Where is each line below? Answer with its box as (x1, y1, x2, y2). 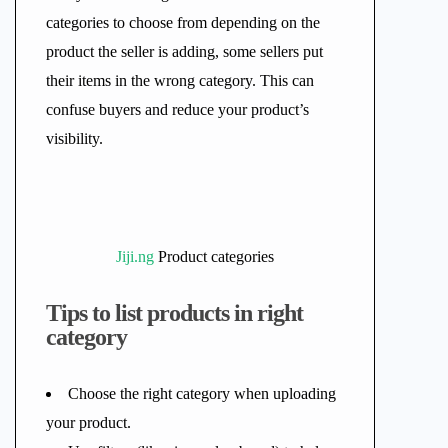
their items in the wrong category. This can (46, 72, 314, 89)
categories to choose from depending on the (46, 14, 320, 31)
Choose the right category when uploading (68, 385, 336, 402)
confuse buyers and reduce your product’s (46, 101, 309, 118)
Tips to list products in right (46, 300, 303, 326)
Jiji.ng (116, 248, 154, 265)
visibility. (46, 130, 103, 147)
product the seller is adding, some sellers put (46, 43, 323, 60)
